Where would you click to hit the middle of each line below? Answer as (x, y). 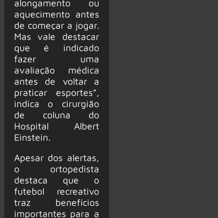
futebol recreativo (56, 191)
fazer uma (56, 58)
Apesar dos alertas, (56, 157)
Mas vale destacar (56, 36)
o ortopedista (56, 169)
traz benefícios (56, 202)
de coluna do (56, 114)
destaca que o (56, 180)
